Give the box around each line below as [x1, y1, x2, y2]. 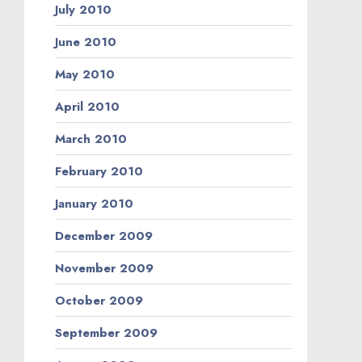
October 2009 [55, 291, 143, 309]
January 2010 [55, 194, 133, 213]
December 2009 [55, 226, 153, 245]
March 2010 [55, 129, 127, 148]
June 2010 [55, 32, 116, 51]
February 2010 [55, 162, 143, 180]
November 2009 [55, 259, 154, 277]
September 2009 [55, 323, 158, 342]
